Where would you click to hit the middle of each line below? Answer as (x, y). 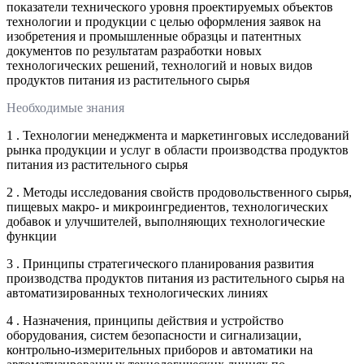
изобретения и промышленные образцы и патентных (154, 36)
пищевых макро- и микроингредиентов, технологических (167, 206)
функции (32, 236)
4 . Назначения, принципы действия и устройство (145, 320)
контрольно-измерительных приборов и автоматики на (160, 349)
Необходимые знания (65, 107)
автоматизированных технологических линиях (137, 292)
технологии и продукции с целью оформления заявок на (164, 21)
